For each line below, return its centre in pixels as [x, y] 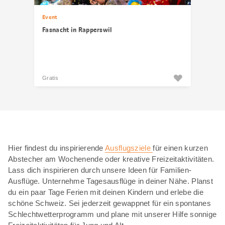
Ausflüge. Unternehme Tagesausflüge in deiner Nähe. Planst [111, 181]
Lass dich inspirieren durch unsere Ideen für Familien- [100, 170]
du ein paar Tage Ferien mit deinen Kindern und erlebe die [106, 192]
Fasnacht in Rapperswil [77, 30]
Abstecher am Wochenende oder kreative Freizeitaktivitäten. [111, 159]
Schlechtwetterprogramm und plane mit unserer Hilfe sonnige [113, 214]
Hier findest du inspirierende [57, 148]
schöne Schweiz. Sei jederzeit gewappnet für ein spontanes [110, 203]
